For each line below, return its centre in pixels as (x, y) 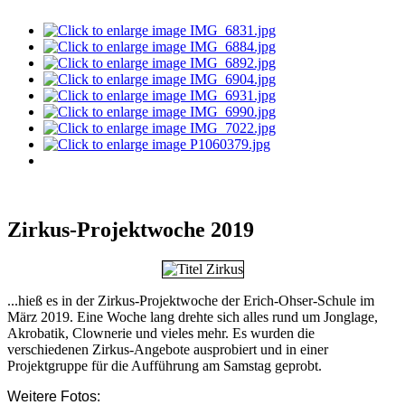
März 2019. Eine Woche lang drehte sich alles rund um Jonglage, (193, 316)
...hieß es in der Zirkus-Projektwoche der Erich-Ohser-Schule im (191, 300)
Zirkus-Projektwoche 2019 (131, 229)
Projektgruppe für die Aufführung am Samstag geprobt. (165, 365)
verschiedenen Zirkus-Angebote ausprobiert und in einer (168, 349)
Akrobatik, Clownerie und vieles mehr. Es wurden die (161, 333)
